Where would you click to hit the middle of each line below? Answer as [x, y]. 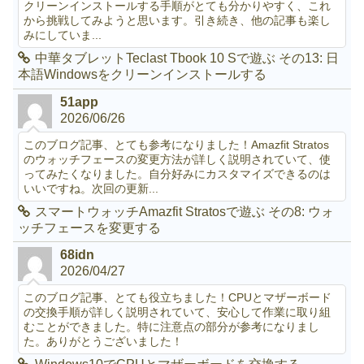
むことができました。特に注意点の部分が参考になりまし [172, 327]
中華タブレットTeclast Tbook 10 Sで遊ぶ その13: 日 [187, 58]
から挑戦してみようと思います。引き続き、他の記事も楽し [178, 21]
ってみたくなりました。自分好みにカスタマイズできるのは [178, 173]
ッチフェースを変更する [90, 227]
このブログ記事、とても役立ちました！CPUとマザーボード [178, 298]
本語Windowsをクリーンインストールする [143, 75]
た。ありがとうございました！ [104, 342]
